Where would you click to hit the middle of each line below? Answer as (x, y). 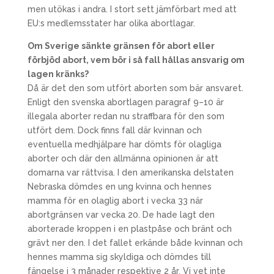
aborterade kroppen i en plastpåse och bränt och (129, 229)
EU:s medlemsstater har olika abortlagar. (111, 23)
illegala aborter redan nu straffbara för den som (126, 116)
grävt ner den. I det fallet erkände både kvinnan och (135, 243)
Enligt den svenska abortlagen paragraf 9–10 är (125, 102)
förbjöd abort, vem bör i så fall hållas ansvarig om (136, 60)
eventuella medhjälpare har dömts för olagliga (124, 144)
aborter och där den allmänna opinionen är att (123, 158)
